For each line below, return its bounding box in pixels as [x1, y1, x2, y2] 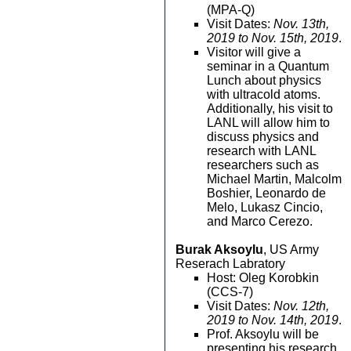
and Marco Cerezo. [207, 215, 313, 228]
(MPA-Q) [207, 3, 255, 16]
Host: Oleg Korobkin [207, 271, 319, 284]
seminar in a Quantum [207, 60, 329, 73]
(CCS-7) [207, 285, 253, 299]
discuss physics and [207, 130, 319, 143]
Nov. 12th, [273, 299, 329, 313]
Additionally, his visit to [207, 102, 333, 115]
